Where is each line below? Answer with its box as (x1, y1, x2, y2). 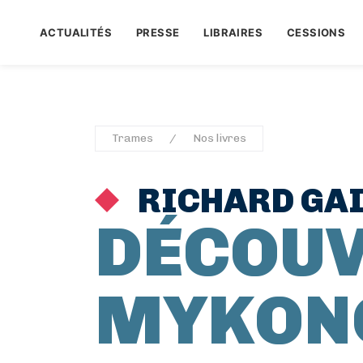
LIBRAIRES (203, 26, 263, 39)
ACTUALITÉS (39, 26, 112, 39)
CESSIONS (286, 26, 346, 39)
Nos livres (193, 131, 246, 145)
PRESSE (135, 26, 180, 39)
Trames (112, 131, 153, 145)
